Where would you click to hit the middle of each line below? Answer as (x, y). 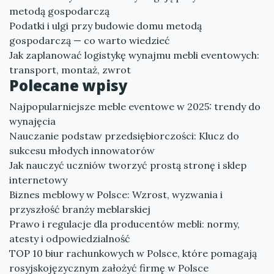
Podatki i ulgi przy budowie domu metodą (106, 26)
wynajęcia (32, 121)
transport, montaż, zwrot (70, 70)
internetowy (38, 180)
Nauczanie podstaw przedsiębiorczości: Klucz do (124, 136)
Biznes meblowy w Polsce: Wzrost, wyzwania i (116, 194)
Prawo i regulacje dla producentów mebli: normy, (124, 224)
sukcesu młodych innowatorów (82, 150)
